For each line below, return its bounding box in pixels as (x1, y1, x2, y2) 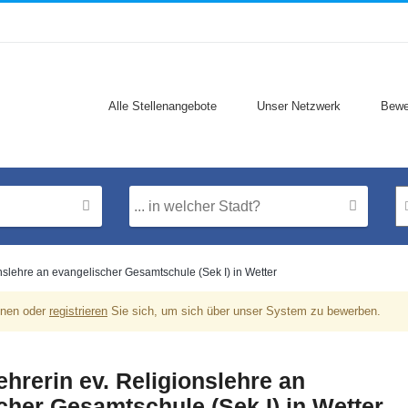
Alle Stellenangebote (108, 99, 217, 113)
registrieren (49, 304, 107, 318)
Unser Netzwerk (257, 99, 341, 113)
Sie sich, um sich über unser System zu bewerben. (107, 304, 381, 318)
